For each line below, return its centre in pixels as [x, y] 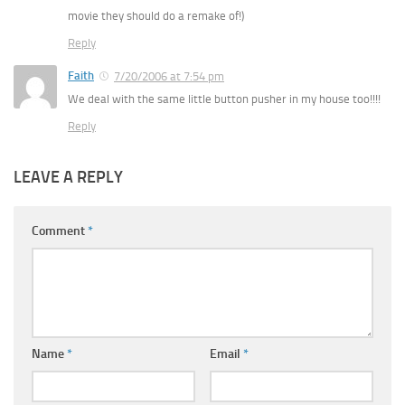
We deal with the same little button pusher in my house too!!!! [224, 99]
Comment [60, 231]
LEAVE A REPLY [68, 178]
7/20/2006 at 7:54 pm [169, 77]
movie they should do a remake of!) [156, 16]
